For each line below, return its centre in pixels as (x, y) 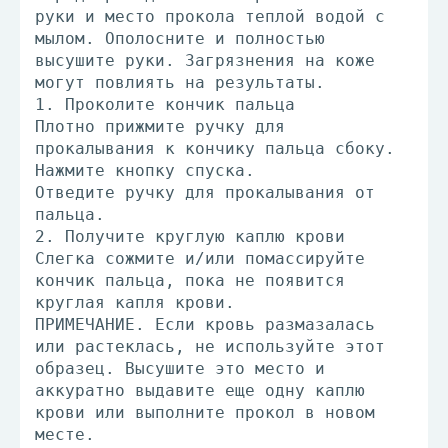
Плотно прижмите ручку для (160, 126)
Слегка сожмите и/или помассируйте (200, 258)
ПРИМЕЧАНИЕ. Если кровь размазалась (205, 324)
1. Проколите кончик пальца (165, 104)
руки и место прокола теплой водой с (210, 16)
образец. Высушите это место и (180, 368)
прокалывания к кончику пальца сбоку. (215, 148)
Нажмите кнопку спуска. (145, 170)
